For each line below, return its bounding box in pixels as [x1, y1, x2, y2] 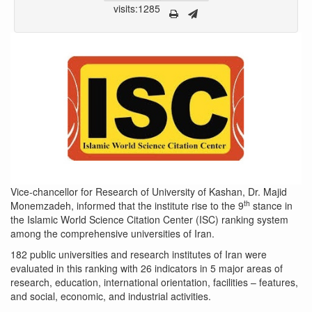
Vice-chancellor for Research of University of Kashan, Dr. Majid [10, 184, 287, 198]
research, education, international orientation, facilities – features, [10, 274, 298, 289]
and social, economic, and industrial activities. [10, 288, 211, 303]
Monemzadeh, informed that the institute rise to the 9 [10, 198, 244, 212]
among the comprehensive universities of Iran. [10, 226, 214, 240]
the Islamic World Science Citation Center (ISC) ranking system [10, 212, 288, 226]
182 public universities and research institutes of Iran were [10, 247, 267, 261]
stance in [250, 198, 292, 212]
